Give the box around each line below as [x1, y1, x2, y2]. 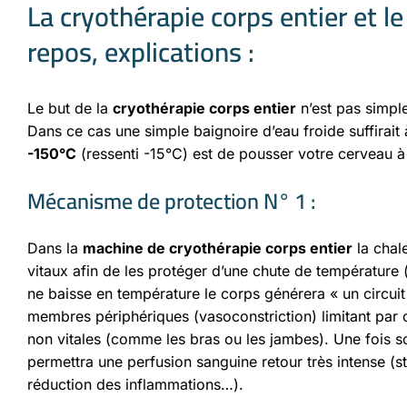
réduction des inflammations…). [27, 375, 243, 393]
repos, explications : [27, 26, 254, 77]
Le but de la [27, 99, 113, 117]
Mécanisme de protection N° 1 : [27, 181, 315, 222]
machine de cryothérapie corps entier [83, 239, 352, 257]
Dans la [27, 239, 83, 257]
